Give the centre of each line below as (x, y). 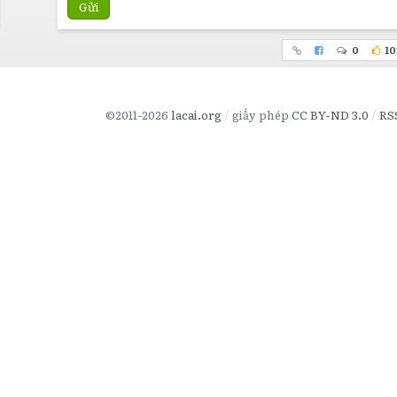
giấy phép (261, 115)
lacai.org (196, 115)
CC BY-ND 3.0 (330, 115)
